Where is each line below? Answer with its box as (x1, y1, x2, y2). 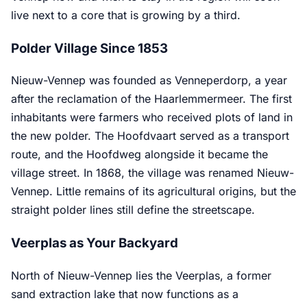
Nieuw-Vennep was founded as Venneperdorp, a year (11, 73, 287, 88)
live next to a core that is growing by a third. (11, 8, 241, 22)
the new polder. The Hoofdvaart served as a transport (11, 129, 289, 143)
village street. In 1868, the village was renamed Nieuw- (11, 166, 294, 180)
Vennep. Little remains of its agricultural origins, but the (11, 184, 296, 199)
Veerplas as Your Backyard (11, 235, 178, 251)
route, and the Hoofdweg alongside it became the (11, 147, 268, 162)
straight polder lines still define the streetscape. (11, 203, 255, 217)
